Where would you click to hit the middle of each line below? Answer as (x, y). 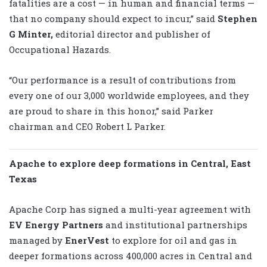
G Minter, (31, 34)
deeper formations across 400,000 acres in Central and (131, 255)
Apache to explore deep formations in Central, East (130, 163)
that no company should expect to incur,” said (113, 18)
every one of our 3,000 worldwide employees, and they (129, 95)
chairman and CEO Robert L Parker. (87, 126)
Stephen (237, 18)
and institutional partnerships (175, 224)
